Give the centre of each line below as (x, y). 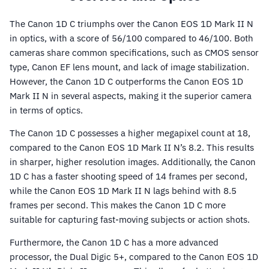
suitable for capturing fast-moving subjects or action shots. (130, 220)
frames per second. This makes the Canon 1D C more (118, 205)
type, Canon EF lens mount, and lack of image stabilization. (129, 67)
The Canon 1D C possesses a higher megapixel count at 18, (130, 133)
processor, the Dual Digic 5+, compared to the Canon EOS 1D (134, 257)
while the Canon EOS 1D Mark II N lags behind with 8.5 (123, 191)
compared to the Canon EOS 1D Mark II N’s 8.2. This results (132, 148)
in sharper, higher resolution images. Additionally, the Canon (133, 162)
